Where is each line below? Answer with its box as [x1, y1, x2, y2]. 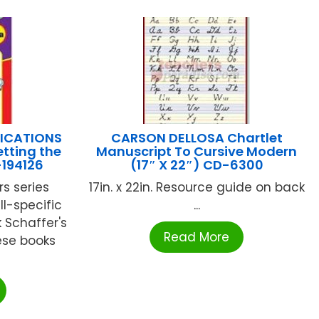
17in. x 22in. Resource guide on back [88, 179, 305, 197]
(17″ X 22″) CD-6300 [130, 156, 263, 174]
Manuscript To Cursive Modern [96, 142, 298, 161]
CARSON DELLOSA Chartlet [110, 129, 283, 147]
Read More [164, 229, 230, 246]
